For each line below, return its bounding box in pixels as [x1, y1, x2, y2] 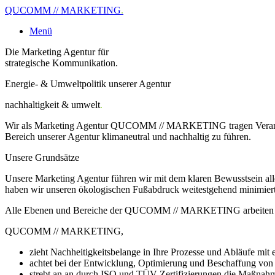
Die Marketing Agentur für [5, 47, 109, 57]
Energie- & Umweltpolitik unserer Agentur [5, 79, 171, 89]
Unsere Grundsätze [5, 152, 79, 163]
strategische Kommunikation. [5, 58, 118, 68]
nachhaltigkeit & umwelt [5, 99, 100, 110]
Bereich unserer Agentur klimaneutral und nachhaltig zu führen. [5, 131, 254, 142]
